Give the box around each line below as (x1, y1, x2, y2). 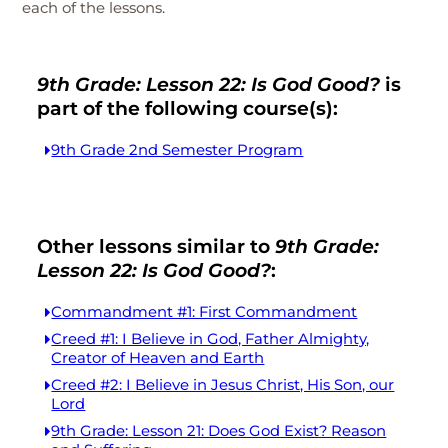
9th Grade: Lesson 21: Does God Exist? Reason (51, 422, 387, 440)
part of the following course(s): (37, 97, 339, 120)
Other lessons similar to (37, 235, 276, 258)
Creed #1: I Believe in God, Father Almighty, (51, 330, 370, 348)
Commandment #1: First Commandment (51, 303, 358, 321)
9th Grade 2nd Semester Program (51, 141, 304, 159)
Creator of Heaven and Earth (51, 349, 265, 367)
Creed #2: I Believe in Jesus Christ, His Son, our (51, 376, 395, 394)
